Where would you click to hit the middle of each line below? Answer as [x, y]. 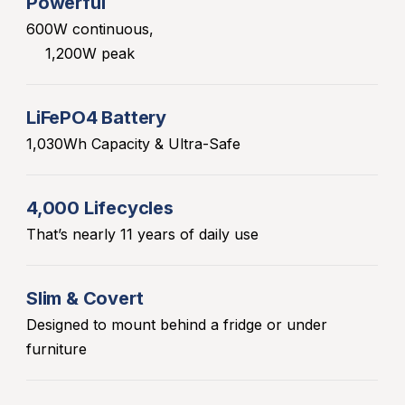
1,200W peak [90, 53]
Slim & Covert [85, 298]
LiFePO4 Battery [96, 117]
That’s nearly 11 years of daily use [142, 234]
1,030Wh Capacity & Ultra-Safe [133, 143]
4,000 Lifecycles [100, 207]
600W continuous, [90, 28]
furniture [57, 348]
